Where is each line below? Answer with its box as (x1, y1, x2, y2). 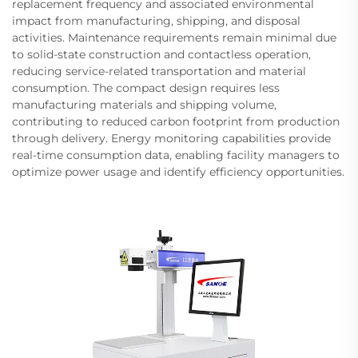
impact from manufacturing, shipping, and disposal (12, 13, 300, 28)
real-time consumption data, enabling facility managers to (12, 147, 340, 162)
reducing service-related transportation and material (12, 63, 306, 78)
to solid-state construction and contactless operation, (12, 46, 311, 62)
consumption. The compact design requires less (12, 80, 280, 95)
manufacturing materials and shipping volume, (12, 97, 276, 112)
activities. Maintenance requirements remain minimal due (12, 30, 336, 45)
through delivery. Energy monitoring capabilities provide (12, 130, 331, 145)
